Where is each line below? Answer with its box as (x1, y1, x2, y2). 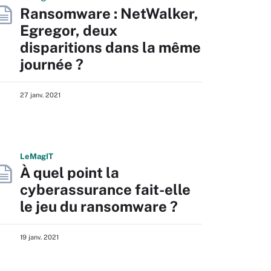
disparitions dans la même (20, 39, 201, 56)
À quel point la (20, 164, 119, 181)
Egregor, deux (20, 22, 117, 39)
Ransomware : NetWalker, (20, 5, 198, 22)
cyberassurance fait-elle (20, 181, 191, 198)
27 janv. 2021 (20, 91, 60, 99)
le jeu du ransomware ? (20, 198, 178, 215)
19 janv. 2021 (20, 233, 59, 241)
